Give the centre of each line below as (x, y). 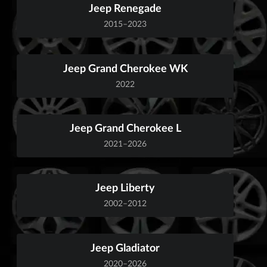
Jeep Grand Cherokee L (125, 127)
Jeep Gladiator (125, 247)
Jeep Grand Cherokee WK (125, 68)
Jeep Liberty (125, 187)
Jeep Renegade (125, 8)
